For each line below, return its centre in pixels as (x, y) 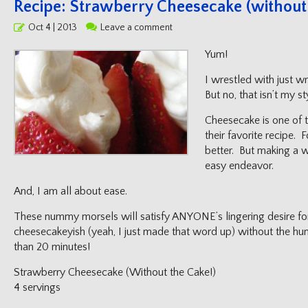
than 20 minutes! (52, 247)
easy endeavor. (239, 166)
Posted (27, 26)
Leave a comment (136, 27)
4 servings (37, 287)
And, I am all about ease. (70, 191)
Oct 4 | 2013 (53, 27)
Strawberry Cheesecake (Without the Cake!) (115, 272)
